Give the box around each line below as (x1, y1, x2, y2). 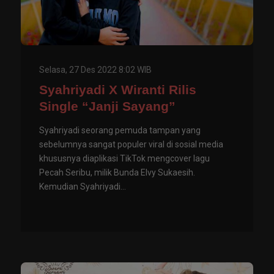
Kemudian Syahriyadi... (39, 181, 126, 191)
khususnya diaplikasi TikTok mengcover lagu (39, 153, 210, 163)
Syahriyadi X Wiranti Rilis (39, 82, 196, 97)
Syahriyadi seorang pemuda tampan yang (39, 125, 201, 135)
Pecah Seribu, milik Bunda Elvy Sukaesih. (39, 167, 195, 177)
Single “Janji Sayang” (39, 98, 176, 113)
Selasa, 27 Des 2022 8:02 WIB (39, 64, 152, 75)
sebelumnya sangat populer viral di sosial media (39, 139, 223, 149)
